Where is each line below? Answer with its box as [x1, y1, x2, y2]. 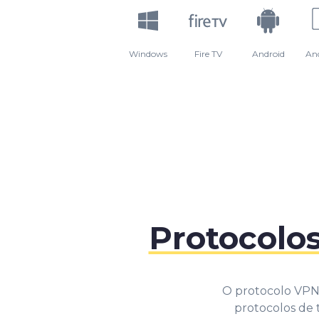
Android [251, 48, 285, 59]
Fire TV [194, 48, 222, 59]
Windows [128, 48, 167, 59]
